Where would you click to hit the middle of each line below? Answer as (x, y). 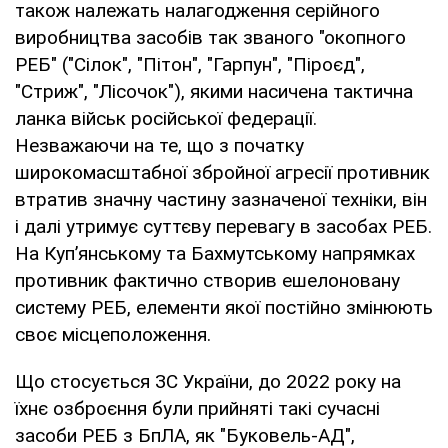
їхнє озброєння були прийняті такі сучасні (197, 408)
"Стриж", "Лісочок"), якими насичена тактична (214, 91)
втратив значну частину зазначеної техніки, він (221, 199)
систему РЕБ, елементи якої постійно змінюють (224, 307)
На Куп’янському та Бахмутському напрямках (215, 253)
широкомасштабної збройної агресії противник (222, 172)
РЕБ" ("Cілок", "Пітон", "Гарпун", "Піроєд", (190, 64)
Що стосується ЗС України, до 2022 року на (208, 381)
